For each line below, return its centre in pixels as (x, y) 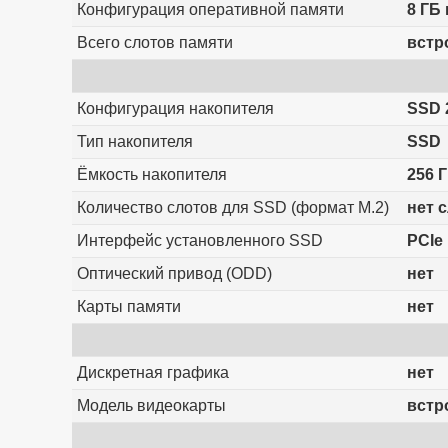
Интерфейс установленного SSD (199, 241)
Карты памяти (128, 307)
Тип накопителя (134, 142)
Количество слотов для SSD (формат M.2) (232, 208)
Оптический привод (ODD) (174, 274)
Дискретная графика (152, 373)
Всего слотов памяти (154, 43)
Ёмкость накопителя (151, 175)
